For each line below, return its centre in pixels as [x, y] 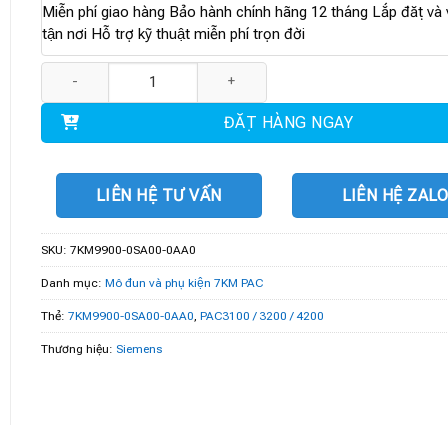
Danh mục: [72, 282]
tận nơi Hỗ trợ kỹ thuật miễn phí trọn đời [173, 33]
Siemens [138, 348]
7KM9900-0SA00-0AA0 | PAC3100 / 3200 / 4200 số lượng [214, 71]
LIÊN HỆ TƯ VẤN [158, 195]
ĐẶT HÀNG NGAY [288, 122]
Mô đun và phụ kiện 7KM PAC [183, 282]
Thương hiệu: [78, 348]
